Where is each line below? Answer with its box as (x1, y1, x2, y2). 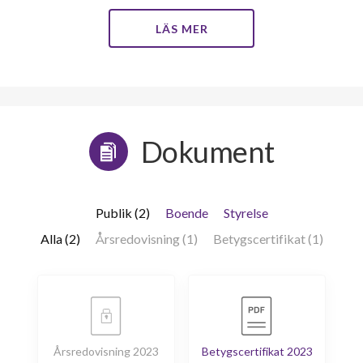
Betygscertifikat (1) (212, 231, 323, 247)
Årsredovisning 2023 (53, 344, 159, 359)
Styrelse (223, 205, 268, 221)
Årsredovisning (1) (95, 231, 198, 247)
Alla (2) (40, 231, 80, 247)
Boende (164, 205, 208, 221)
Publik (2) (95, 205, 150, 221)
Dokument (140, 134, 275, 170)
